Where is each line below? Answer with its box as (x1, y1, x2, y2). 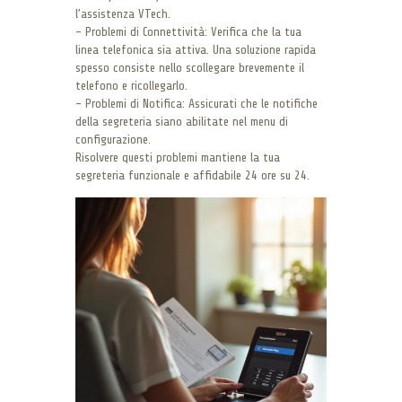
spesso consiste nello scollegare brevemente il (75, 60, 304, 74)
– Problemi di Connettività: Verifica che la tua (75, 24, 301, 39)
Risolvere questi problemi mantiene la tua (75, 150, 280, 164)
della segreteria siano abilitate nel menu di (75, 114, 288, 128)
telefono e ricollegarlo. (75, 78, 188, 92)
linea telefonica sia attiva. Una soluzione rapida (75, 42, 316, 57)
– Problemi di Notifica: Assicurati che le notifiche (75, 96, 318, 110)
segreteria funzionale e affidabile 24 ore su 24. (75, 168, 310, 182)
